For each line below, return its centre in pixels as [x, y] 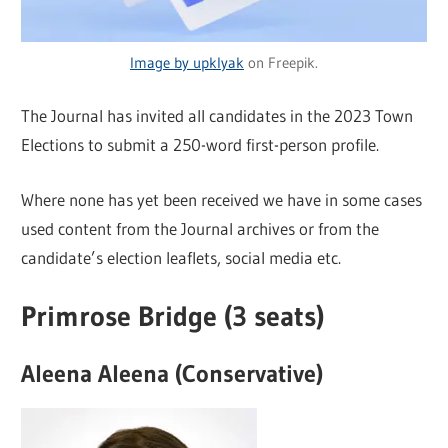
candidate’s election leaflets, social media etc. [181, 257]
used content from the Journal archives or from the [200, 228]
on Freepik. [281, 62]
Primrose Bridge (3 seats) [173, 316]
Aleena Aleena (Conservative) [172, 374]
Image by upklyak [187, 62]
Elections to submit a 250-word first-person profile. [200, 145]
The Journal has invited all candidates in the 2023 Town [217, 116]
